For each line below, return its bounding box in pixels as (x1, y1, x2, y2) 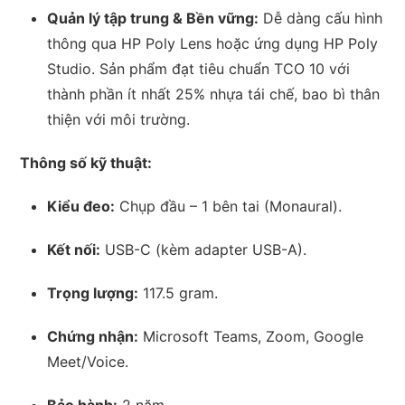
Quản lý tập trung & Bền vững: (47, 9, 259, 28)
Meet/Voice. (47, 353, 129, 372)
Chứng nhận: (47, 327, 139, 346)
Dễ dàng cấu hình (259, 9, 383, 28)
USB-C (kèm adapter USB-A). (100, 240, 307, 259)
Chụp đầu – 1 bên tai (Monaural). (115, 197, 343, 216)
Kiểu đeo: (47, 197, 116, 216)
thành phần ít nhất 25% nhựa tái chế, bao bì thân (47, 85, 381, 104)
